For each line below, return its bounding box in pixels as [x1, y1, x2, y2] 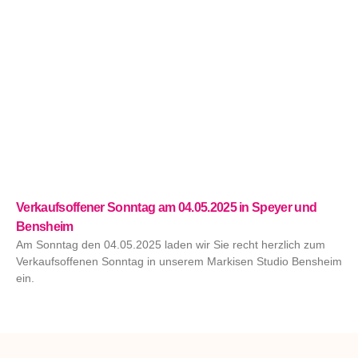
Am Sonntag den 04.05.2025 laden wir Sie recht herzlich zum [16, 238, 325, 252]
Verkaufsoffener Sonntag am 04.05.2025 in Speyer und [16, 201, 317, 215]
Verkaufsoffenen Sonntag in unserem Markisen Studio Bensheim [16, 255, 342, 268]
